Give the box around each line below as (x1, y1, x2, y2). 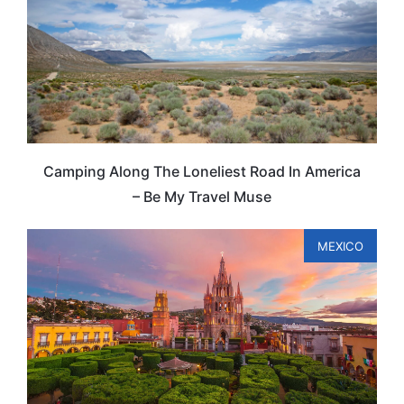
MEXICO (317, 239, 363, 254)
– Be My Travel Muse (133, 187, 271, 206)
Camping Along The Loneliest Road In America (43, 161, 361, 180)
